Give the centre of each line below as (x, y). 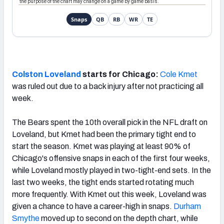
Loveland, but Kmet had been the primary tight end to (104, 134)
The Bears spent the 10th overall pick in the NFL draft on (110, 122)
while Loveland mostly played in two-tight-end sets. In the (111, 170)
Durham (187, 206)
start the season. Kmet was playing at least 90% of (101, 146)
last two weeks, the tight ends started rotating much (103, 182)
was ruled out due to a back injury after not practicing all (108, 86)
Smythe (26, 218)
